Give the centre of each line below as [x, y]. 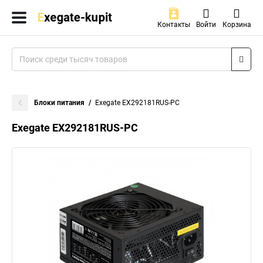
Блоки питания [59, 103]
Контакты [173, 25]
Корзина [237, 25]
